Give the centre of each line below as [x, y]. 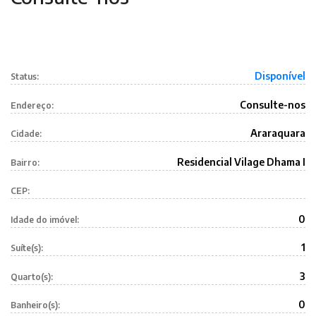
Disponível [280, 76]
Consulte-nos [273, 104]
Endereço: [32, 105]
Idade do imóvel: [45, 219]
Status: [25, 77]
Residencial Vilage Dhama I [241, 162]
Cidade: [26, 134]
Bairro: [25, 162]
